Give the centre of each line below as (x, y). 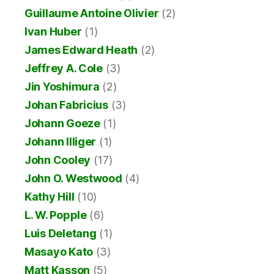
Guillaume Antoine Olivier (92, 13)
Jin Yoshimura (62, 87)
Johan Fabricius (66, 105)
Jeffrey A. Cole (64, 68)
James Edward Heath (81, 50)
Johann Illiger (61, 142)
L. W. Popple (56, 215)
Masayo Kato (59, 252)
